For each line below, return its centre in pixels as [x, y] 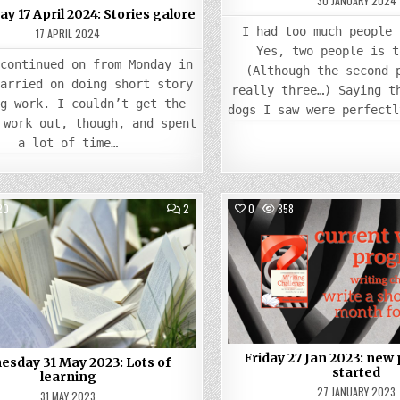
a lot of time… [68, 143]
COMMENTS [214, 208]
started [357, 372]
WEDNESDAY [215, 229]
